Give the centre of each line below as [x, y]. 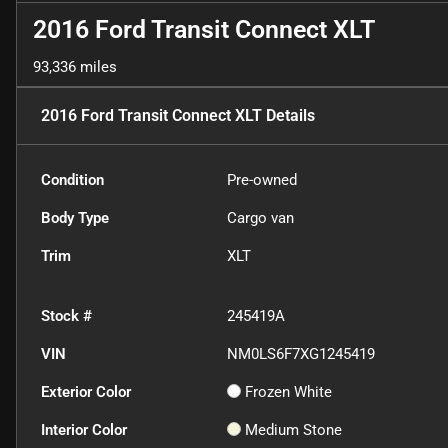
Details [288, 115]
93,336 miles [75, 66]
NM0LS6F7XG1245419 [301, 353]
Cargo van [261, 217]
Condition [72, 179]
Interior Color [84, 429]
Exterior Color [86, 391]
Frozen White [289, 391]
